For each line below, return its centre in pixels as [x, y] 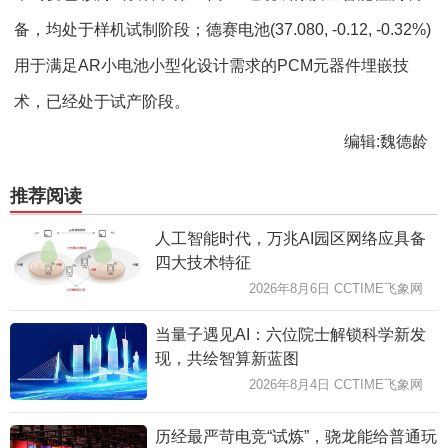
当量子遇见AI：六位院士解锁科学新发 [290, 334]
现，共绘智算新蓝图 [226, 358]
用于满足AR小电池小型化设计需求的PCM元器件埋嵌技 [211, 65]
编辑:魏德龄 [386, 141]
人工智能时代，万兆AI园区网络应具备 [290, 238]
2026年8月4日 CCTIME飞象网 [336, 384]
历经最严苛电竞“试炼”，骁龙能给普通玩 [295, 437]
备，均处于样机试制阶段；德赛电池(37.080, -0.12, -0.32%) [222, 29]
